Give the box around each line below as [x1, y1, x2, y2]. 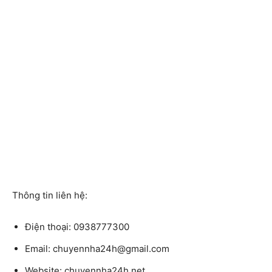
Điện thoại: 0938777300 [25, 221, 129, 233]
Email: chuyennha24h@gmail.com [25, 243, 169, 255]
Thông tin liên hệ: [12, 189, 87, 202]
